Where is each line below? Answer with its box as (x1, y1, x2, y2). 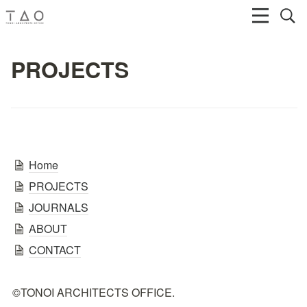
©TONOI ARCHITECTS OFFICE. (12, 284, 175, 300)
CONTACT (29, 241, 81, 258)
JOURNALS (29, 199, 88, 215)
